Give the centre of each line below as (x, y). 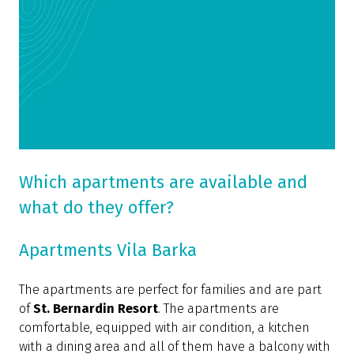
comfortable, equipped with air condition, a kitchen (164, 328)
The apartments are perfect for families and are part (170, 290)
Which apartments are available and (163, 183)
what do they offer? (96, 208)
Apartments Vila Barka (108, 250)
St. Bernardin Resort (96, 309)
